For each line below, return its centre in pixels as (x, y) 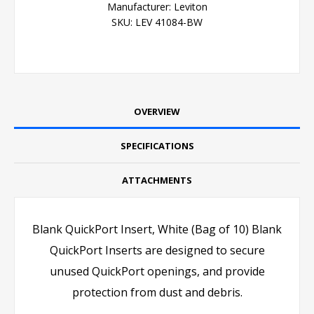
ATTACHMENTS (157, 180)
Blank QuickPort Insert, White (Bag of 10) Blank (157, 230)
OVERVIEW (157, 112)
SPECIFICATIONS (157, 146)
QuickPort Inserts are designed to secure (157, 251)
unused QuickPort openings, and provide (157, 272)
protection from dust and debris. (157, 293)
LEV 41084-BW (169, 22)
